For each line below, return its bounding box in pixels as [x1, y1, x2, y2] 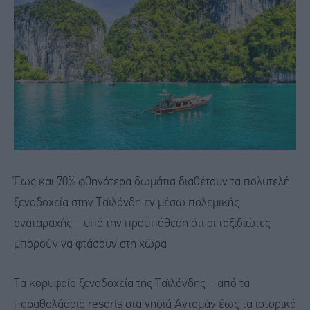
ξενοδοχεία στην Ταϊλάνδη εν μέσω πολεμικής [14, 197, 239, 209]
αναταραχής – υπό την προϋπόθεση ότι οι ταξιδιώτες [14, 217, 271, 230]
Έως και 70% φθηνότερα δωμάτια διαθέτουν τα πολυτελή [14, 176, 290, 188]
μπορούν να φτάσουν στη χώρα [14, 238, 167, 250]
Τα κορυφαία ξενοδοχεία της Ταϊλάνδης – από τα [14, 278, 250, 291]
